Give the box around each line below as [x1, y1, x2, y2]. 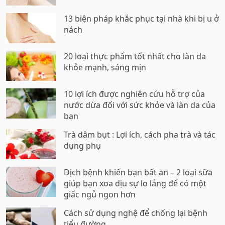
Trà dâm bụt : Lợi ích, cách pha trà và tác [64, 129, 215, 140]
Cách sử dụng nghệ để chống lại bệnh [64, 207, 207, 218]
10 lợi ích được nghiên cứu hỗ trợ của [64, 88, 205, 99]
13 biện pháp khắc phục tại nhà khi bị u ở [64, 13, 219, 24]
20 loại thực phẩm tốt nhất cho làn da [64, 51, 206, 62]
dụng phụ [64, 140, 101, 151]
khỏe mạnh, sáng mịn [64, 62, 146, 73]
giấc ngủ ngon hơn [64, 189, 136, 200]
